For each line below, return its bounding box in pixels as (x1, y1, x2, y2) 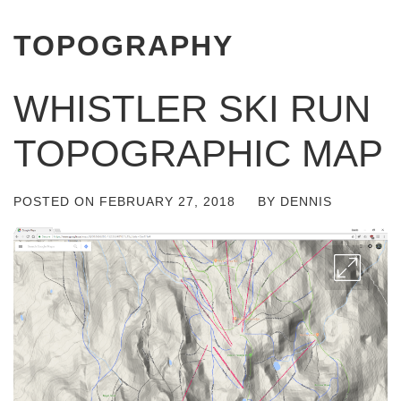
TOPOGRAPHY (13, 30, 234, 62)
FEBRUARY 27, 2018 (99, 194, 235, 209)
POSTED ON (13, 194, 99, 209)
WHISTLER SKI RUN (13, 88, 371, 130)
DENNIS (280, 194, 332, 209)
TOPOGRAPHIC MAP (13, 132, 383, 175)
